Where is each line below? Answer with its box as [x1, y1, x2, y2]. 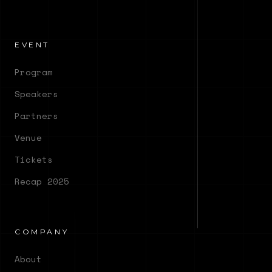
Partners [15, 109, 58, 122]
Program [15, 65, 53, 78]
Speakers [15, 87, 58, 100]
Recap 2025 [15, 174, 69, 188]
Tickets [15, 152, 53, 166]
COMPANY [15, 226, 69, 236]
